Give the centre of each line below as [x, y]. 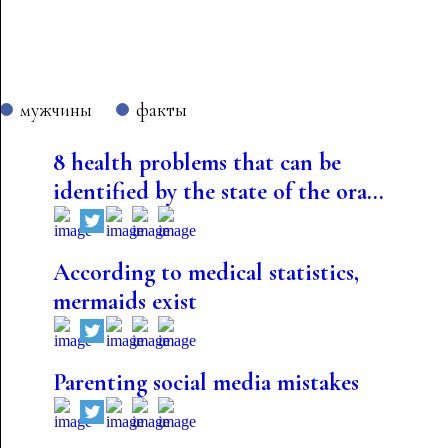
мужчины [56, 109]
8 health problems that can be [196, 162]
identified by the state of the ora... [218, 191]
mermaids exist [124, 301]
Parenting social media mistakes [205, 382]
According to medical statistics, [205, 272]
